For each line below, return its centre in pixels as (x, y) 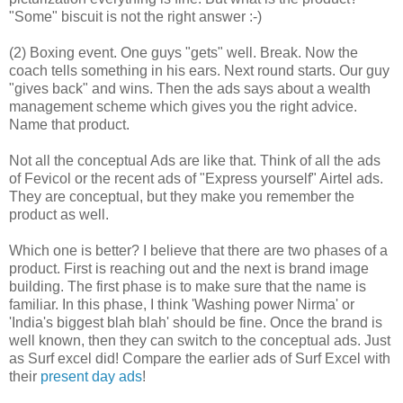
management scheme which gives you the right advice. (183, 106)
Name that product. (69, 124)
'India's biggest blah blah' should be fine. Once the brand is (196, 322)
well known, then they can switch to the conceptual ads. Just (200, 340)
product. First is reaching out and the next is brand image (189, 268)
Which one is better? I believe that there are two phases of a (198, 250)
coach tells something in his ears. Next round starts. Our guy (199, 70)
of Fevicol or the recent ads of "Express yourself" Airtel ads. (196, 178)
